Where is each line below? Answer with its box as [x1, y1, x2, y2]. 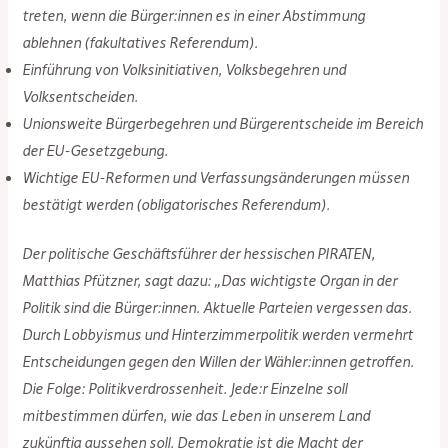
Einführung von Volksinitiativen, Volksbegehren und [22, 61, 347, 80]
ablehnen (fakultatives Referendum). [22, 34, 259, 53]
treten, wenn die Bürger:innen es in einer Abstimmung [22, 7, 366, 26]
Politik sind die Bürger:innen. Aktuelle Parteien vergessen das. [22, 299, 413, 318]
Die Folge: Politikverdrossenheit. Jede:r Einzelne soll [22, 380, 348, 399]
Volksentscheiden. [22, 88, 139, 107]
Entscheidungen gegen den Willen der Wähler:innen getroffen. [22, 353, 415, 372]
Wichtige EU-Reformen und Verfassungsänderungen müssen [22, 169, 410, 188]
